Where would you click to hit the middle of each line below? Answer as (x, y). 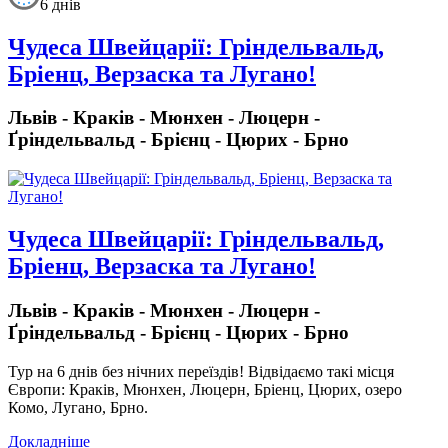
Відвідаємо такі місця (319, 371)
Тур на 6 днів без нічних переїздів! (126, 371)
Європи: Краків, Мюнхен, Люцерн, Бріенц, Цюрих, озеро (205, 389)
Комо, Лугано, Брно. (78, 407)
